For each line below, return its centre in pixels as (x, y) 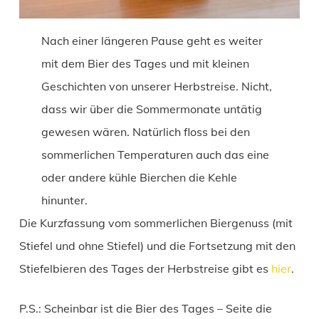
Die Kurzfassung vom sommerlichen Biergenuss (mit (156, 223)
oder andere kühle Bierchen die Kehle (140, 178)
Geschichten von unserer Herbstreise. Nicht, (157, 87)
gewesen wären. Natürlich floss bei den (146, 132)
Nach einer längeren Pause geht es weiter (152, 41)
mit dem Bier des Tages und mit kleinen (146, 64)
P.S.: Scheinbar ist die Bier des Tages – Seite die (145, 309)
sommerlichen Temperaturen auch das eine (156, 155)
